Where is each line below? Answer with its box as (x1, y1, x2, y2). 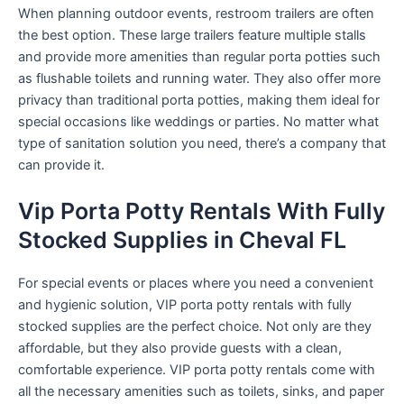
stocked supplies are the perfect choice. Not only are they (18, 318, 372, 335)
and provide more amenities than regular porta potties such (18, 49, 381, 66)
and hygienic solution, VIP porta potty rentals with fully (18, 297, 352, 314)
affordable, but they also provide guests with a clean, (18, 340, 342, 357)
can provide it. (18, 157, 105, 174)
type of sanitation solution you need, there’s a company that (18, 135, 386, 152)
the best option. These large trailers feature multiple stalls (18, 27, 366, 44)
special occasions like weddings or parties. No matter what (18, 114, 379, 131)
